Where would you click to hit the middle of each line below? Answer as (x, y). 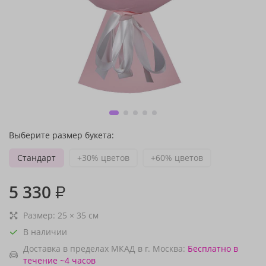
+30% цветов (103, 158)
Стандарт (37, 158)
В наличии (45, 232)
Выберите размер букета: (61, 135)
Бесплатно (209, 248)
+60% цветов (177, 158)
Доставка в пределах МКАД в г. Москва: (104, 248)
